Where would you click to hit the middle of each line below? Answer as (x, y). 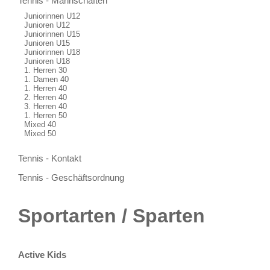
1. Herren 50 (46, 115)
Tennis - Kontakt (50, 158)
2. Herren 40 (46, 97)
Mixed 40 (40, 124)
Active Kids (42, 255)
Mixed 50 (40, 133)
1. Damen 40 (46, 79)
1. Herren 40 (46, 88)
